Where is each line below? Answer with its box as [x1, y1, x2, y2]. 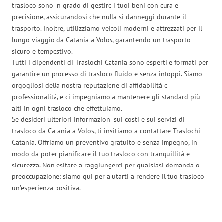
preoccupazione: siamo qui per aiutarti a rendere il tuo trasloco [12, 171, 204, 181]
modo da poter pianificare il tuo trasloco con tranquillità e [12, 149, 190, 158]
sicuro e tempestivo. [12, 46, 73, 55]
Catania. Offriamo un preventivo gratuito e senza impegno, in [12, 137, 197, 147]
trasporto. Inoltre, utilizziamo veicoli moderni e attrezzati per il [12, 23, 202, 33]
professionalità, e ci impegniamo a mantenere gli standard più [12, 92, 200, 101]
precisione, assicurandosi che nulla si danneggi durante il [12, 12, 186, 21]
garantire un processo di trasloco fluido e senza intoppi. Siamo [12, 69, 202, 78]
